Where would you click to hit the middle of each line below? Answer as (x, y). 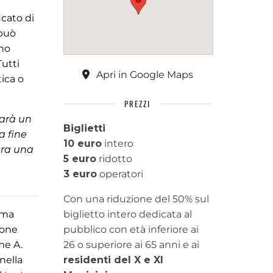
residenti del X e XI (113, 260)
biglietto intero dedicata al (127, 214)
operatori (120, 174)
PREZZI (138, 104)
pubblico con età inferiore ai (131, 229)
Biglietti (84, 128)
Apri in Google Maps (143, 75)
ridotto (114, 159)
